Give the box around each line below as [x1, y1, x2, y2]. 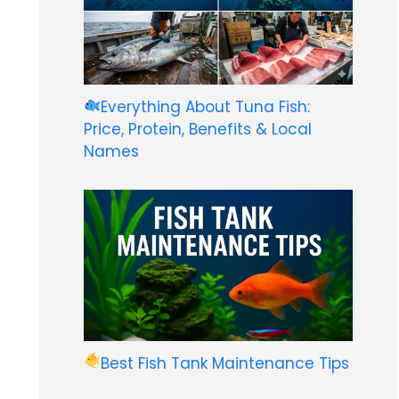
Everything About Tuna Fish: [101, 95, 311, 118]
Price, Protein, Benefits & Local [84, 118, 312, 140]
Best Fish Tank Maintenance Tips [101, 353, 350, 375]
